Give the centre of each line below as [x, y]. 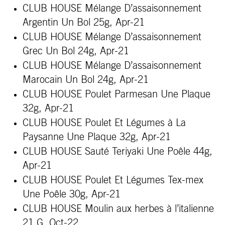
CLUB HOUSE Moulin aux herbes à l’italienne [118, 209]
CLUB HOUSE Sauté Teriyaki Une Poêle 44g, [118, 152]
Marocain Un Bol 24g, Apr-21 [86, 80]
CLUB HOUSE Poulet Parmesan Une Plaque [117, 94]
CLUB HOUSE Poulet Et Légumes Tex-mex [113, 180]
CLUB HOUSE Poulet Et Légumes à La [104, 123]
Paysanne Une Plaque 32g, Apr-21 [97, 137]
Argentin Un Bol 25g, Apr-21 [84, 23]
